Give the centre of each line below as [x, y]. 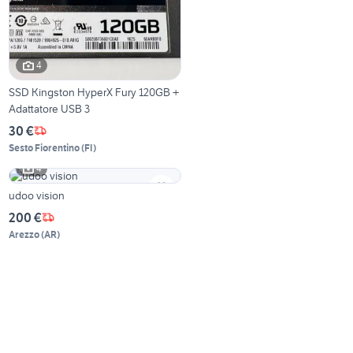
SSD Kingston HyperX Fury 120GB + [94, 92]
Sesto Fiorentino [45, 147]
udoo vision [37, 195]
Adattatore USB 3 [50, 108]
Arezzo [24, 234]
